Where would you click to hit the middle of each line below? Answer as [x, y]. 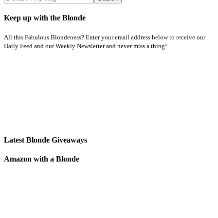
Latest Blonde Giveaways [45, 140]
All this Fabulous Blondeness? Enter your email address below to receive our [105, 37]
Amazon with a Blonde [42, 159]
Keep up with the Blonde [45, 18]
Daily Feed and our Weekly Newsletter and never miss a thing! [85, 46]
